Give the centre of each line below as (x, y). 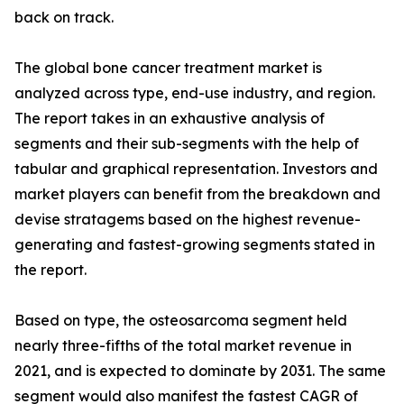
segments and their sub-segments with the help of (187, 144)
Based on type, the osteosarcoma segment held (181, 321)
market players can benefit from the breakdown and (197, 194)
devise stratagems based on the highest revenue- (188, 220)
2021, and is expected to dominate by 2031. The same (200, 371)
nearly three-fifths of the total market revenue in (183, 346)
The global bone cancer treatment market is (168, 68)
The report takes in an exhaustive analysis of (170, 119)
